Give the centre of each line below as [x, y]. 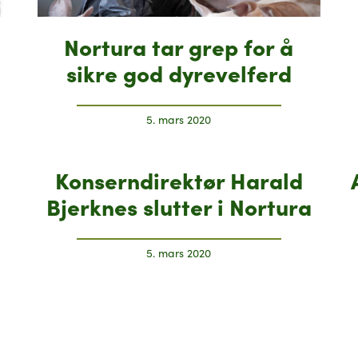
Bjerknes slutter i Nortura [179, 206]
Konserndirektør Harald [179, 180]
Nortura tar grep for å [179, 46]
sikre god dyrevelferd [179, 73]
